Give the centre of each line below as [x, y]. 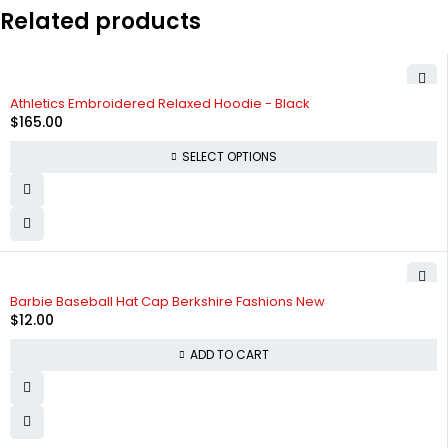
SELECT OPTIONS [229, 156]
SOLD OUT [44, 94]
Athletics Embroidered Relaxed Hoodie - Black [160, 103]
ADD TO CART [229, 354]
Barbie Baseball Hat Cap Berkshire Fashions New [167, 301]
